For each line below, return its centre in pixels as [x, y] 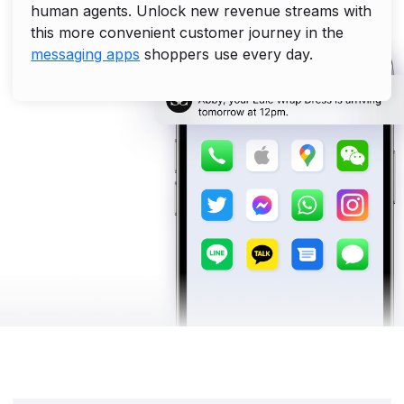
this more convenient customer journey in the [188, 32]
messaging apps [86, 54]
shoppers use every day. [227, 54]
